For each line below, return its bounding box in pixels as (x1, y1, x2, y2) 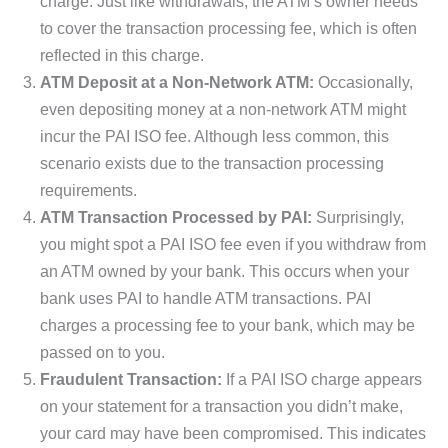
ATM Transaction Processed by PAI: (40, 207, 312, 226)
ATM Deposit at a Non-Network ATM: (40, 72, 314, 91)
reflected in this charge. (40, 45, 204, 64)
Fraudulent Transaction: (40, 369, 222, 388)
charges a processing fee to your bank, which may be (40, 315, 415, 334)
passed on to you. (40, 342, 165, 361)
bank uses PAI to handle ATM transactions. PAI (40, 288, 371, 307)
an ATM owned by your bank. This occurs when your (40, 261, 409, 280)
